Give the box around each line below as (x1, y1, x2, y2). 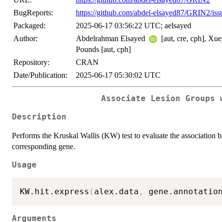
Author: (13, 34, 38, 43)
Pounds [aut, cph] (76, 45, 131, 54)
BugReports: (13, 8, 53, 17)
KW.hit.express (20, 187, 89, 197)
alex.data (94, 187, 139, 197)
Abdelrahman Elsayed (76, 34, 147, 43)
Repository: (13, 58, 50, 66)
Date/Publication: (13, 71, 67, 79)
